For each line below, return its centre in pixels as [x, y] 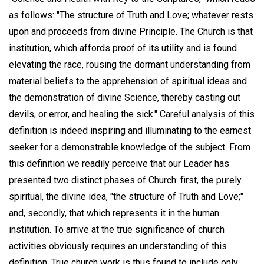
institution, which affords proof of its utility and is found [123, 48]
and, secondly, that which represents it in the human [114, 213]
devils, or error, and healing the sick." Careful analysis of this [132, 114]
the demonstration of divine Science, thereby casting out [125, 97]
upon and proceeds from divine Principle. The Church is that [131, 31]
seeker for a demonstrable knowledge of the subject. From [130, 147]
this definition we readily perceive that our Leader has [119, 163]
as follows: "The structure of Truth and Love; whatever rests [131, 15]
